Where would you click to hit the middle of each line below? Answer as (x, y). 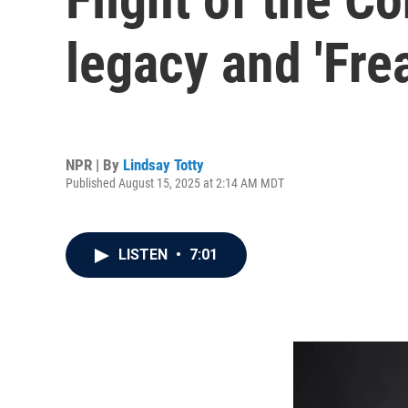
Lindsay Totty (163, 164)
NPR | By (94, 164)
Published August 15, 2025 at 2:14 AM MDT (175, 183)
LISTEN (145, 255)
